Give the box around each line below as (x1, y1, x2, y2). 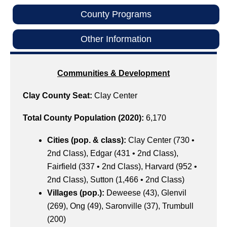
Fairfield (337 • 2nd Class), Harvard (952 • (47, 162, 197, 171)
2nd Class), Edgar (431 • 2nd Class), (47, 149, 178, 158)
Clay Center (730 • (128, 136, 195, 145)
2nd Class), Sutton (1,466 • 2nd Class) (47, 175, 184, 184)
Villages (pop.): (47, 188, 106, 198)
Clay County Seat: (23, 91, 94, 100)
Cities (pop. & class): (47, 136, 128, 145)
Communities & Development (57, 69, 170, 78)
